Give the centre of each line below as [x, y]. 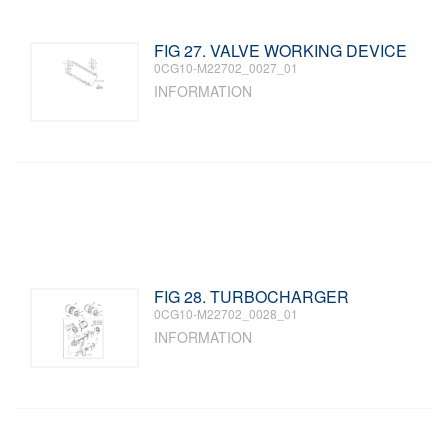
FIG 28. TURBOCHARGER [252, 296]
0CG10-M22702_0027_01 [226, 67]
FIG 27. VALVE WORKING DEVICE [281, 50]
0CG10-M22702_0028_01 [226, 313]
